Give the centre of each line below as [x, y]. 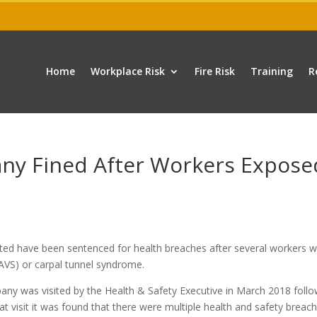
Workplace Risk [127, 71]
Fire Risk [214, 71]
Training [271, 71]
